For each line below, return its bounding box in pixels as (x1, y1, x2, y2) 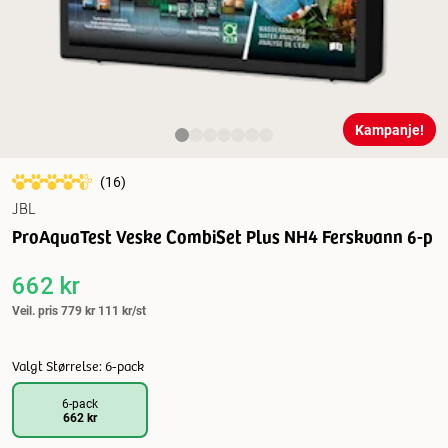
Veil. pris (12, 302, 58, 318)
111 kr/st (95, 302, 146, 318)
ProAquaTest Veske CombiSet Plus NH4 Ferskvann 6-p (12, 223, 433, 248)
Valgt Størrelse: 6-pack (12, 356, 144, 375)
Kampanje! (355, 120, 424, 139)
